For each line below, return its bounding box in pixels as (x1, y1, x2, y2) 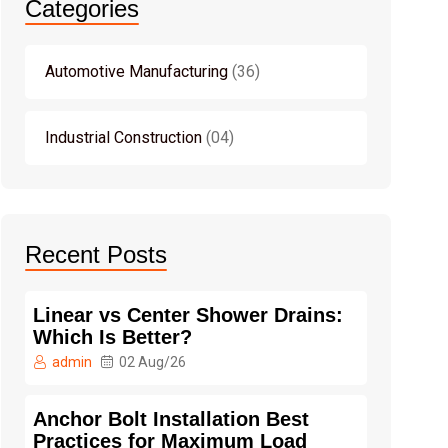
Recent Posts (25, 240, 167, 268)
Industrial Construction (45, 127, 202, 147)
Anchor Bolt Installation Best (33, 407, 309, 430)
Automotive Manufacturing (45, 61, 228, 81)
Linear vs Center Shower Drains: (33, 303, 343, 326)
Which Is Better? (33, 325, 192, 348)
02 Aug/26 (119, 353, 186, 370)
